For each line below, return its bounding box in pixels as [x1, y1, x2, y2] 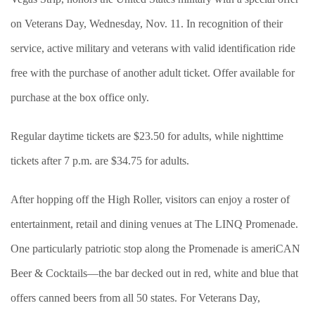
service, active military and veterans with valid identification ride [11, 41, 295, 54]
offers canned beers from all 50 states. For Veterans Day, [11, 291, 260, 304]
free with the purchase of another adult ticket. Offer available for [11, 66, 295, 79]
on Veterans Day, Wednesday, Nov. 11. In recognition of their [11, 17, 283, 30]
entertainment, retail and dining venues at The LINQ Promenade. [11, 217, 298, 230]
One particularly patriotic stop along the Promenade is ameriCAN [11, 242, 300, 255]
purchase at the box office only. [11, 91, 149, 103]
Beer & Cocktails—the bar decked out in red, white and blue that [11, 266, 298, 279]
